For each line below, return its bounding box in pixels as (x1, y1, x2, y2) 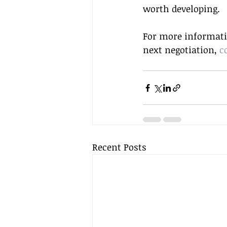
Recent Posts (92, 141, 146, 153)
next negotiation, (143, 44, 219, 56)
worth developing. (143, 3, 220, 15)
